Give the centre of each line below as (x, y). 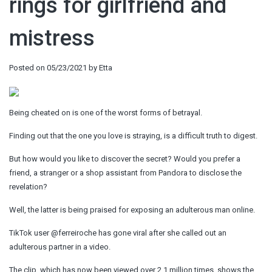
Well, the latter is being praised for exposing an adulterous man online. (132, 209)
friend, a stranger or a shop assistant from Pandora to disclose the (125, 172)
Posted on (28, 68)
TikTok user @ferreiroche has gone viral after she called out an (118, 233)
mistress (52, 38)
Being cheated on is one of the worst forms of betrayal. (106, 112)
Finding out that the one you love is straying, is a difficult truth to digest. (133, 135)
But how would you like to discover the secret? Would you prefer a (125, 158)
